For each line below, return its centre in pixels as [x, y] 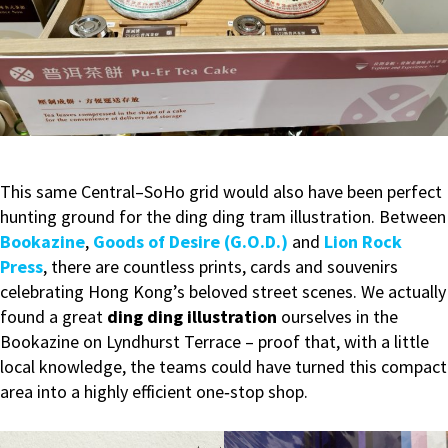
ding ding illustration [192, 316]
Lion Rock [363, 241]
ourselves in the [337, 316]
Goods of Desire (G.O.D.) [190, 241]
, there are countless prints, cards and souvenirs [220, 266]
